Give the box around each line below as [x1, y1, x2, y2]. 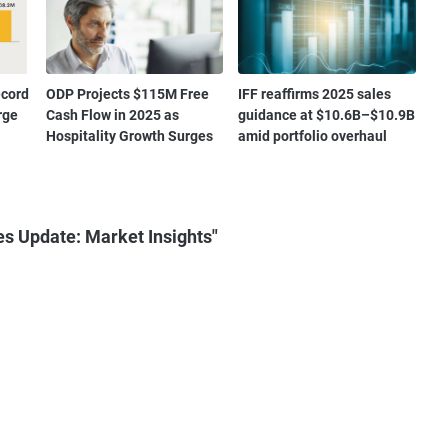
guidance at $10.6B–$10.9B [238, 107, 416, 124]
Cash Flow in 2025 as [45, 107, 179, 124]
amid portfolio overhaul [238, 128, 388, 145]
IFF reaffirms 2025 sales [238, 86, 392, 103]
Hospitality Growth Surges [45, 128, 213, 145]
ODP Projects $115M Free [45, 86, 209, 103]
